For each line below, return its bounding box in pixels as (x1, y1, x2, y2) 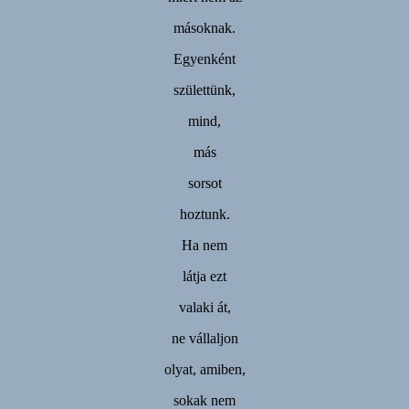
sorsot (187, 174, 222, 191)
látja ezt (183, 267, 226, 284)
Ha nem (182, 236, 227, 253)
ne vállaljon (171, 330, 238, 346)
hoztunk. (179, 205, 230, 222)
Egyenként (173, 50, 236, 67)
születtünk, (173, 81, 236, 98)
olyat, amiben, (163, 361, 246, 377)
